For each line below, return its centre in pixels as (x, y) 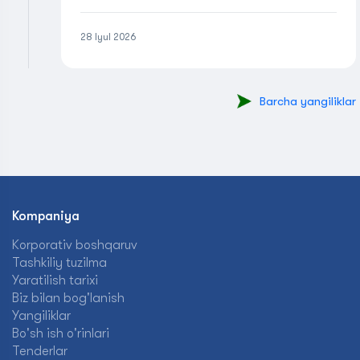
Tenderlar (40, 351)
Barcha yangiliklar (308, 101)
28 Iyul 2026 (108, 37)
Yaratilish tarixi (55, 280)
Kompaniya (46, 216)
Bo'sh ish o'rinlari (61, 333)
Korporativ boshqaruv (75, 245)
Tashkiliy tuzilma (59, 263)
